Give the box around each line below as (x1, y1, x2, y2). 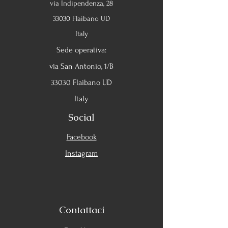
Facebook (66, 132, 97, 141)
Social (68, 111, 95, 124)
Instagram (65, 149, 98, 158)
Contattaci (59, 204, 104, 216)
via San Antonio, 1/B (49, 62, 113, 71)
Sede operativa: (56, 45, 106, 54)
